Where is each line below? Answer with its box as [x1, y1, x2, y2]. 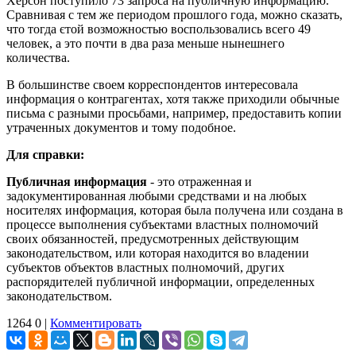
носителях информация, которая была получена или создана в [6, 203, 343, 217]
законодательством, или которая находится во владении [6, 246, 309, 260]
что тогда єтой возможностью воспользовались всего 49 [6, 21, 311, 36]
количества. [6, 50, 70, 64]
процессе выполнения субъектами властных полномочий [6, 217, 319, 231]
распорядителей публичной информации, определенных [6, 274, 315, 288]
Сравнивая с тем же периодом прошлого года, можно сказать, [6, 7, 342, 21]
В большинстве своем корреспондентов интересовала [6, 77, 298, 91]
